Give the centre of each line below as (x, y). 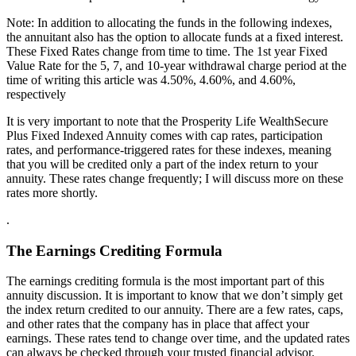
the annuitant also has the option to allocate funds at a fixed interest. (175, 37)
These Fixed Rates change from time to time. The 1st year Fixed (167, 51)
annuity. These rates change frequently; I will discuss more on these (175, 178)
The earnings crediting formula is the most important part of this (165, 281)
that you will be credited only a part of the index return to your (162, 164)
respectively (36, 94)
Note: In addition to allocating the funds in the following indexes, (169, 22)
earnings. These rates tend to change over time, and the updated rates (178, 339)
